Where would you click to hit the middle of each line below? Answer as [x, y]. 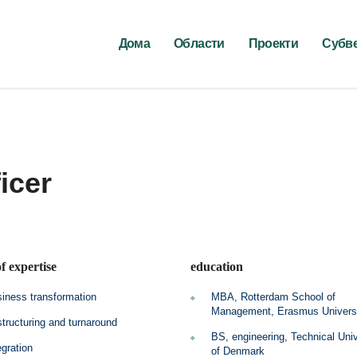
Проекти [273, 43]
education [216, 267]
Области [199, 43]
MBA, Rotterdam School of [273, 297]
